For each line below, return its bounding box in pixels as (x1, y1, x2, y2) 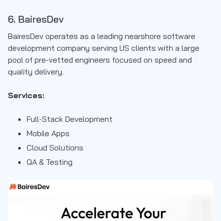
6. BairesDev (8, 13, 64, 26)
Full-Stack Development (27, 114, 112, 124)
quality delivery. (8, 67, 64, 77)
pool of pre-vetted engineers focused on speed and (8, 55, 192, 65)
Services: (8, 90, 44, 101)
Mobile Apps (27, 128, 70, 139)
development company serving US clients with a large (8, 43, 199, 53)
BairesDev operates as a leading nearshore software (8, 31, 195, 41)
